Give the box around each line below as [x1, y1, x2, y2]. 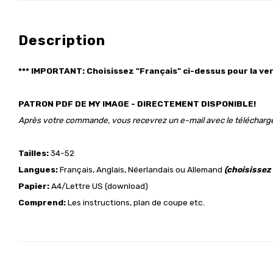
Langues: [18, 165, 60, 174]
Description [18, 32, 106, 49]
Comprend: [18, 197, 66, 207]
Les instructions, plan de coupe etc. [66, 197, 205, 207]
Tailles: [18, 148, 49, 158]
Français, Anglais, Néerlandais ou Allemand [60, 165, 224, 174]
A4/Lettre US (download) [49, 181, 148, 191]
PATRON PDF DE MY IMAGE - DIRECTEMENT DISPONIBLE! [18, 99, 256, 108]
